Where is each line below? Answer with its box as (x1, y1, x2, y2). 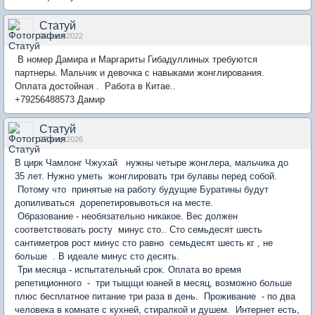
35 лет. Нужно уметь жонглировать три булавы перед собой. (15, 171, 280, 181)
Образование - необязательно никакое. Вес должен (15, 211, 238, 221)
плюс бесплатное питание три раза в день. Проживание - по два (15, 291, 295, 302)
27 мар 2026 (39, 135, 83, 143)
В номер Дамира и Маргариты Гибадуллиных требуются (15, 54, 257, 65)
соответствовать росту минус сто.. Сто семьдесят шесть (15, 224, 262, 235)
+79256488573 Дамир (15, 94, 105, 105)
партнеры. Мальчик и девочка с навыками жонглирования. (15, 67, 267, 78)
